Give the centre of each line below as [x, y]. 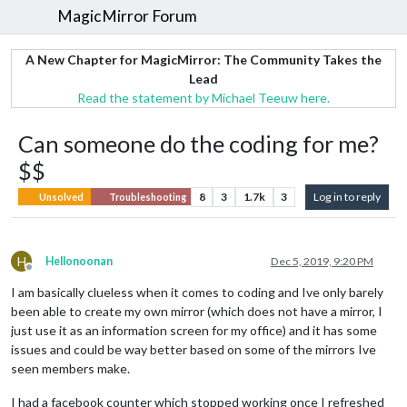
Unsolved [61, 197]
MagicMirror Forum [128, 16]
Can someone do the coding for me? [199, 143]
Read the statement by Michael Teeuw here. [203, 97]
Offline [45, 273]
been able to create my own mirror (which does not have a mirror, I [197, 311]
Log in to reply [347, 196]
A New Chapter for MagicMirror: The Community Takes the [203, 59]
